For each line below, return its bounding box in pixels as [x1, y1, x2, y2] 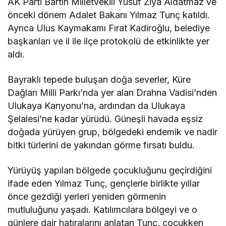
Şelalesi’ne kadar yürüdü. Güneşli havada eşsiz [8, 114, 203, 125]
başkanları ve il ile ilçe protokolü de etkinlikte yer [8, 36, 210, 47]
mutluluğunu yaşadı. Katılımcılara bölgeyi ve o [8, 204, 198, 215]
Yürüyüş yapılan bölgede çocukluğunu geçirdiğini [8, 165, 212, 176]
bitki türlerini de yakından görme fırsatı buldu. [8, 140, 195, 151]
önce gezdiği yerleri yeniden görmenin [8, 191, 166, 202]
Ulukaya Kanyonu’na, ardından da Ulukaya [8, 100, 186, 111]
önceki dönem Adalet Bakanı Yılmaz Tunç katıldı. [8, 10, 210, 21]
